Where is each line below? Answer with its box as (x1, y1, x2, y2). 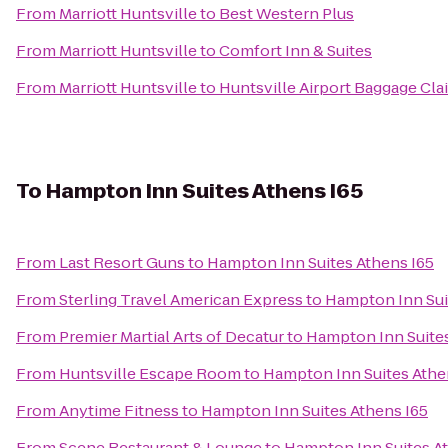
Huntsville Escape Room (59, 363, 241, 384)
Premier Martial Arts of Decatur (59, 326, 284, 347)
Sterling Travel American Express (59, 289, 303, 310)
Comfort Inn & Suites (219, 40, 372, 61)
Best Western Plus (219, 3, 354, 24)
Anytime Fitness (59, 400, 179, 421)
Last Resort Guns (59, 252, 185, 273)
